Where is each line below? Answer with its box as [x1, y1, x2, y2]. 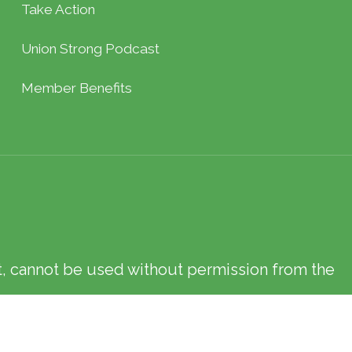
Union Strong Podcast [20, 41, 159, 57]
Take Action [20, 2, 95, 18]
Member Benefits [20, 80, 132, 97]
